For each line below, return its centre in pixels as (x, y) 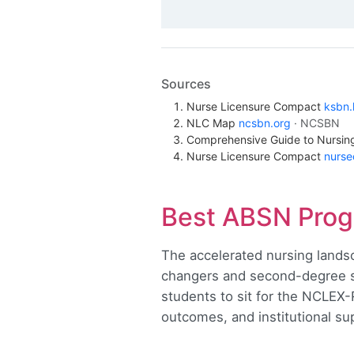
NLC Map (213, 123)
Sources (186, 84)
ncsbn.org (265, 123)
